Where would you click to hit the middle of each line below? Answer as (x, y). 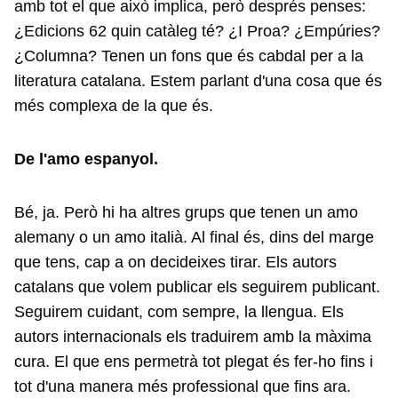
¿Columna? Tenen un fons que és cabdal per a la (189, 56)
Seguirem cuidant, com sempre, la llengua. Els (179, 312)
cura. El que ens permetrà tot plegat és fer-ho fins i (194, 362)
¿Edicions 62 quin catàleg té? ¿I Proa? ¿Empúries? (197, 31)
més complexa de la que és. (116, 106)
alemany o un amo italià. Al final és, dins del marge (194, 237)
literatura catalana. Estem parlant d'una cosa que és (198, 81)
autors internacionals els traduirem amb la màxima (193, 337)
